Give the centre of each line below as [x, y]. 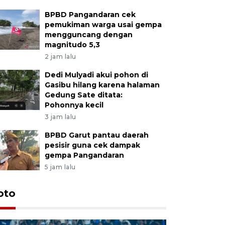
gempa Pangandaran [84, 155]
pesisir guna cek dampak [92, 145]
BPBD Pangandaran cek [90, 14]
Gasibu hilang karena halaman [102, 85]
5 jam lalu [60, 167]
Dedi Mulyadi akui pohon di [96, 75]
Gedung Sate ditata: [83, 95]
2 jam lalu [60, 56]
